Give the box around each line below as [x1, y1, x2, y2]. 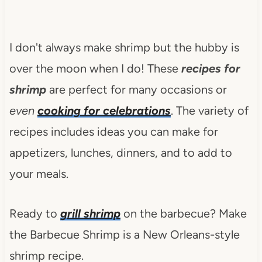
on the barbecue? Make [120, 206, 247, 220]
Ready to [9, 206, 60, 220]
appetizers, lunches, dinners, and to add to [9, 145, 232, 160]
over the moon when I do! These [9, 61, 181, 75]
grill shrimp [60, 206, 120, 220]
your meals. [9, 166, 68, 181]
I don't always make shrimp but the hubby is [9, 40, 239, 54]
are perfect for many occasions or [46, 82, 227, 96]
